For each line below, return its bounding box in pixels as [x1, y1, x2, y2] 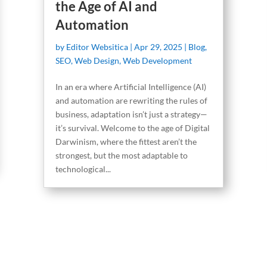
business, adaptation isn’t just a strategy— [55, 108, 208, 119]
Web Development [123, 55, 193, 66]
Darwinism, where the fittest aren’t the [55, 136, 197, 147]
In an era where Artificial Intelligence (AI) [55, 81, 207, 92]
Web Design [74, 55, 120, 66]
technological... [55, 163, 111, 174]
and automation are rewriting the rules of [55, 95, 208, 105]
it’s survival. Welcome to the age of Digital [55, 122, 210, 133]
